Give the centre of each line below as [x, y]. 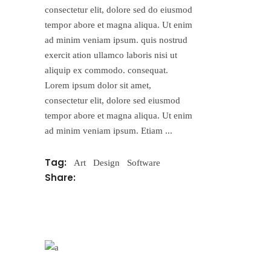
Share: [61, 178]
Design [106, 162]
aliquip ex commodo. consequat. [106, 70]
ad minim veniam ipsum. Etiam [105, 131]
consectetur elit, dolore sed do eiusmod [119, 10]
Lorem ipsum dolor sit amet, [98, 86]
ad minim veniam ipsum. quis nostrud [116, 40]
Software [144, 162]
